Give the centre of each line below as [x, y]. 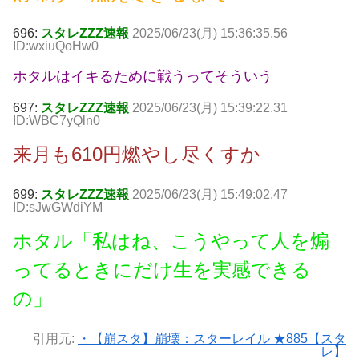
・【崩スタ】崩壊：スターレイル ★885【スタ [212, 339]
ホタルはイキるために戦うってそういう [143, 77]
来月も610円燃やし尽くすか [137, 155]
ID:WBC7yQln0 [56, 121]
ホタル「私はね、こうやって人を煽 [171, 241]
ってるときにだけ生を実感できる [162, 270]
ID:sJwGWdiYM [58, 208]
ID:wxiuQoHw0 [56, 46]
